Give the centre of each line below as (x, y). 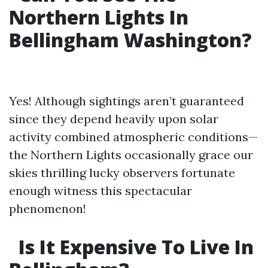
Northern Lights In (99, 17)
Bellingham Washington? (130, 40)
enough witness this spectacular (100, 191)
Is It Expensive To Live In (134, 247)
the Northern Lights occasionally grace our (131, 155)
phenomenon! (48, 208)
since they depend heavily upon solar (114, 119)
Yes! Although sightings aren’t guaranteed (127, 101)
